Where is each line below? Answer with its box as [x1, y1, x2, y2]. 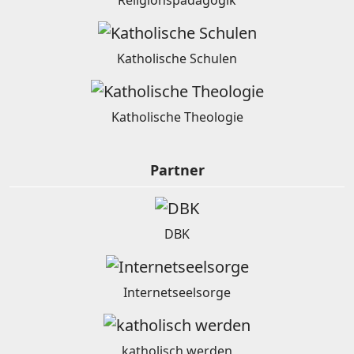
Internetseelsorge [123, 284, 231, 302]
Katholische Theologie [111, 108, 243, 126]
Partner [149, 160, 205, 180]
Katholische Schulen [117, 50, 237, 68]
